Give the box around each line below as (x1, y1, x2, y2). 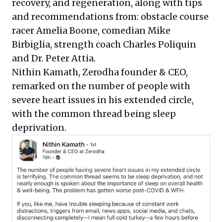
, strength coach (50, 39, 123, 51)
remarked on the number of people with (12, 80, 190, 92)
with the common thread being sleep (12, 108, 176, 120)
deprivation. (12, 122, 66, 134)
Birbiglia (12, 39, 50, 51)
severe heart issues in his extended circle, (12, 94, 194, 106)
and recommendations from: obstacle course (12, 11, 209, 23)
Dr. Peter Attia (31, 53, 94, 64)
